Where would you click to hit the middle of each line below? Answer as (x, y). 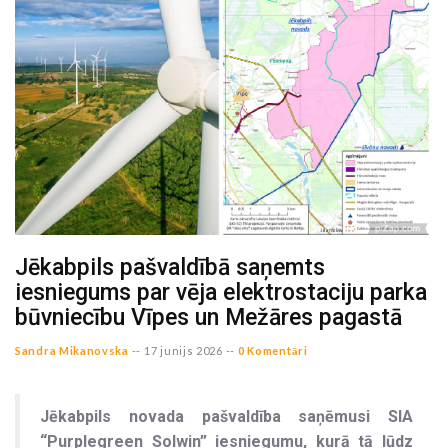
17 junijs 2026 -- (189, 350)
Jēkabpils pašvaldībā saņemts (170, 267)
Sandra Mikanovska (72, 350)
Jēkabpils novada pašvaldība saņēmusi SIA (226, 416)
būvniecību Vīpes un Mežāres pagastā (208, 317)
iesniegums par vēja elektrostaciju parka (221, 292)
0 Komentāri (272, 350)
